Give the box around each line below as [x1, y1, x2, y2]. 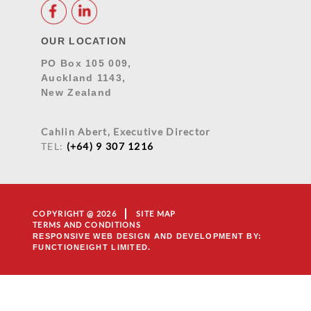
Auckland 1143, [41, 72, 126, 84]
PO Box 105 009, [41, 58, 132, 69]
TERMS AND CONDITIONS [33, 220, 141, 230]
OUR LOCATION [41, 35, 127, 47]
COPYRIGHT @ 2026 [33, 209, 117, 219]
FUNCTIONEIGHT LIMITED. [33, 243, 151, 252]
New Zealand [41, 87, 112, 99]
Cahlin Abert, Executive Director [41, 126, 211, 138]
